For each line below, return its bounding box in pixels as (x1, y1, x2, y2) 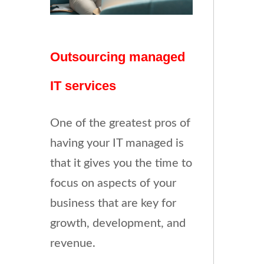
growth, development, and (49, 217, 186, 230)
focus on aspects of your (49, 177, 176, 190)
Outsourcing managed (49, 49, 185, 65)
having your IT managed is (49, 137, 184, 150)
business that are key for (49, 197, 176, 210)
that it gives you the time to (49, 157, 192, 170)
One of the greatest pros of (49, 117, 190, 130)
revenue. (49, 237, 95, 250)
